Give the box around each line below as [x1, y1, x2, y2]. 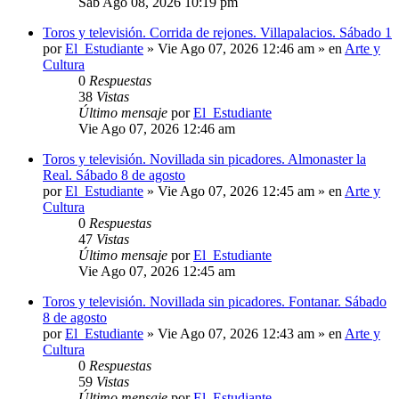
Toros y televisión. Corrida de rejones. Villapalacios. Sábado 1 [43, 25, 392, 41]
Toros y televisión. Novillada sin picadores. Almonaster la [43, 151, 366, 167]
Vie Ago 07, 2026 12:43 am [158, 326, 314, 342]
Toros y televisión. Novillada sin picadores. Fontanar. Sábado [43, 294, 387, 310]
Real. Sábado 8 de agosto [43, 167, 185, 183]
